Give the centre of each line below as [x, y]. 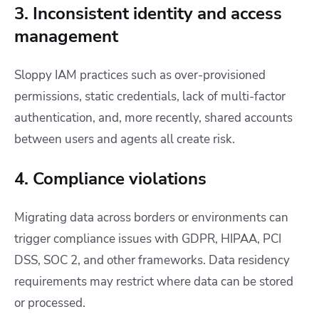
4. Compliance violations [110, 179]
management [66, 37]
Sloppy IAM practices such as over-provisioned [140, 75]
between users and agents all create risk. [125, 140]
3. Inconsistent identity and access [148, 14]
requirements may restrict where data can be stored [154, 282]
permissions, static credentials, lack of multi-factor [150, 97]
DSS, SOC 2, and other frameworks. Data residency [152, 261]
